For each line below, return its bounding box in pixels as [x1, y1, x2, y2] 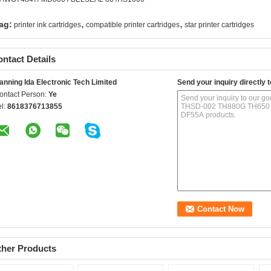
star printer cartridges [184, 21, 254, 29]
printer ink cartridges [14, 21, 81, 29]
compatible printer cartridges [86, 21, 180, 29]
